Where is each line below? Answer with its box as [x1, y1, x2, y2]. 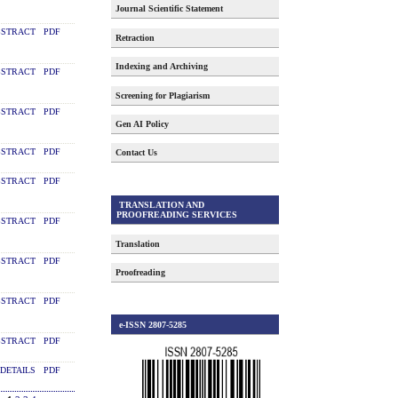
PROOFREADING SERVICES [115, 209, 237, 219]
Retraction [115, 32, 155, 43]
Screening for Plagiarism [115, 90, 211, 100]
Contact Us [115, 147, 158, 158]
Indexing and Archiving [115, 61, 209, 72]
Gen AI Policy [115, 119, 170, 130]
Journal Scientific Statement [115, 4, 224, 14]
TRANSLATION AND [115, 199, 204, 210]
